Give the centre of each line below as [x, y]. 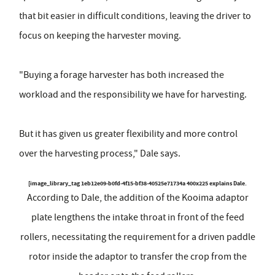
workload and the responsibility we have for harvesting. [133, 95]
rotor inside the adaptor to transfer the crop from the [137, 257]
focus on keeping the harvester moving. [100, 36]
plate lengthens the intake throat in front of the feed [137, 218]
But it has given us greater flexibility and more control [128, 134]
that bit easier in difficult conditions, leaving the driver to [135, 16]
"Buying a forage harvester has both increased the [122, 75]
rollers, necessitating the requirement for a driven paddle [137, 237]
